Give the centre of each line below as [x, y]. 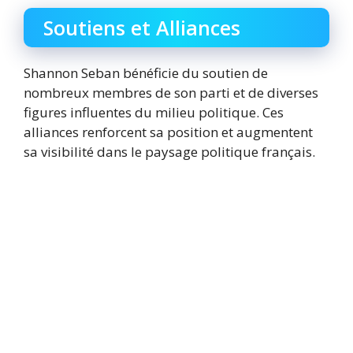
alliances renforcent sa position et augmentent [168, 132]
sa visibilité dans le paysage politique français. [169, 151]
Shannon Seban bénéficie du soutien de [146, 72]
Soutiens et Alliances [142, 27]
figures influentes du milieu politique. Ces [154, 112]
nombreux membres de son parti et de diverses [171, 92]
